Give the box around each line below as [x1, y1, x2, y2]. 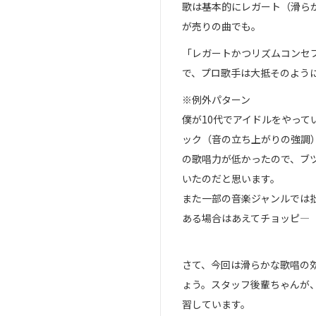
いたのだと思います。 [182, 171, 280, 186]
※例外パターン [182, 92, 250, 107]
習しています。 [182, 297, 250, 311]
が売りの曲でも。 [182, 19, 261, 33]
